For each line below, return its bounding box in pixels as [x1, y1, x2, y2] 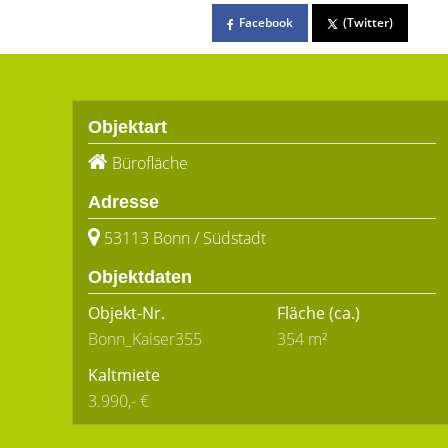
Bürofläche [112, 152, 188, 174]
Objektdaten [88, 267, 192, 287]
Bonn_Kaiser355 [88, 328, 202, 350]
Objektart [88, 117, 167, 137]
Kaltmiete [88, 364, 160, 386]
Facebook [239, 14, 293, 31]
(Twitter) [343, 14, 393, 31]
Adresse [88, 192, 159, 212]
